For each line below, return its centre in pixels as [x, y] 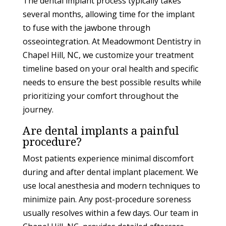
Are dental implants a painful [101, 130]
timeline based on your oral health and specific [110, 69]
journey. [38, 110]
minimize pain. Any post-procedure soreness [107, 200]
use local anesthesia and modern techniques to [111, 186]
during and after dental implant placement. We [110, 172]
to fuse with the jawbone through [86, 28]
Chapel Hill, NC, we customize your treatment [108, 55]
